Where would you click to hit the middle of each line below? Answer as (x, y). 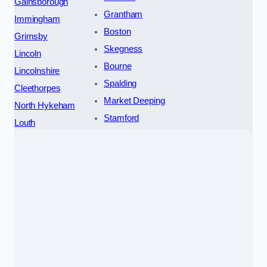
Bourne (118, 66)
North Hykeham (45, 106)
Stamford (122, 118)
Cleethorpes (38, 89)
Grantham (123, 15)
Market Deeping (134, 101)
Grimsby (31, 37)
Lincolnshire (37, 71)
